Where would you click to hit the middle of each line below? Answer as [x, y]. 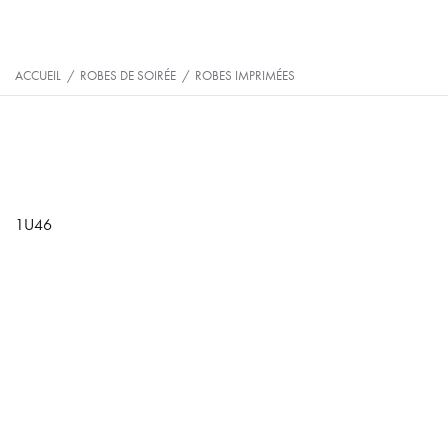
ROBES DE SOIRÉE [128, 75]
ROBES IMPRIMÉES [245, 75]
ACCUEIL [38, 75]
